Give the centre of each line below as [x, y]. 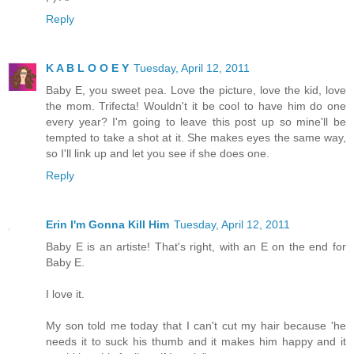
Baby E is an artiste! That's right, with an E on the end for [196, 247]
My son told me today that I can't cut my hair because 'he [196, 326]
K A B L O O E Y [87, 68]
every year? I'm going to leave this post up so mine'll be [196, 122]
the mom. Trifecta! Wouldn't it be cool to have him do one [196, 106]
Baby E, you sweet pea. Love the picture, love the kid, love [196, 90]
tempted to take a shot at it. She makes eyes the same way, [196, 138]
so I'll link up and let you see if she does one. [158, 154]
